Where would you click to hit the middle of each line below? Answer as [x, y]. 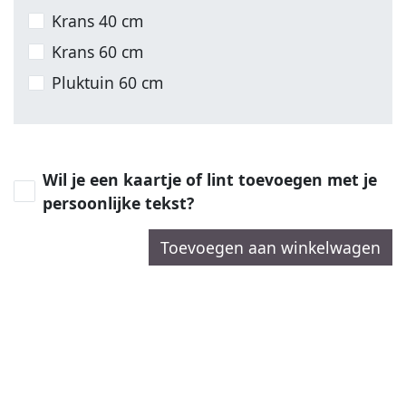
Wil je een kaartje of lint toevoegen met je [210, 179]
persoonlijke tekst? [118, 203]
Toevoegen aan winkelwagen [271, 247]
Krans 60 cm [98, 51]
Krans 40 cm [98, 20]
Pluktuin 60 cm [108, 83]
